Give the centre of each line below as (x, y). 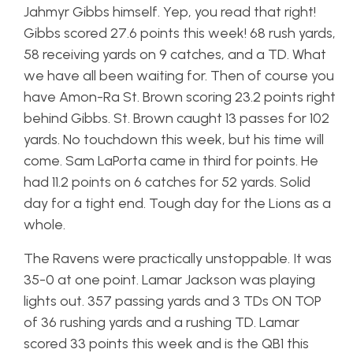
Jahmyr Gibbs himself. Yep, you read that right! (170, 12)
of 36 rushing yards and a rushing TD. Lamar (162, 322)
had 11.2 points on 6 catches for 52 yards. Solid (167, 182)
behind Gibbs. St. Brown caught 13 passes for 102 (176, 118)
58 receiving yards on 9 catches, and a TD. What (175, 54)
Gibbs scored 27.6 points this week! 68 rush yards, (180, 33)
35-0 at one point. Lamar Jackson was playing (169, 280)
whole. (45, 225)
